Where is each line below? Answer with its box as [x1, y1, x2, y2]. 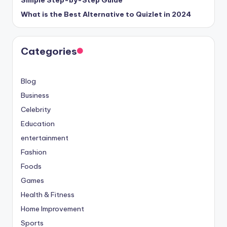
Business [21, 91, 49, 100]
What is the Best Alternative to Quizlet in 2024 [21, 10, 191, 19]
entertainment [21, 133, 68, 143]
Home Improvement [21, 204, 84, 214]
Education [21, 119, 55, 129]
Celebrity [21, 105, 51, 115]
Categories [21, 45, 77, 58]
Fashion [21, 147, 47, 157]
